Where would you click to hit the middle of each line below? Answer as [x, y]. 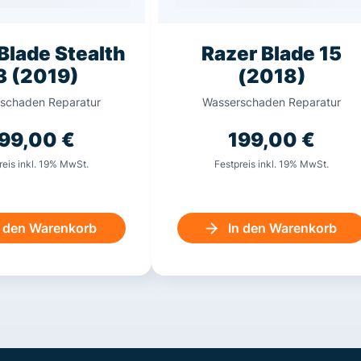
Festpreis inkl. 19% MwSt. [272, 164]
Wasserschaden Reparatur [272, 102]
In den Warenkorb [282, 228]
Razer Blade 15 [272, 54]
